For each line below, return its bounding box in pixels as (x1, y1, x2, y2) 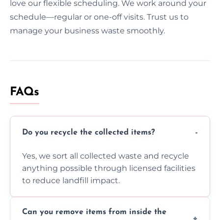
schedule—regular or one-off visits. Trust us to (10, 12, 189, 22)
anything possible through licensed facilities (22, 163, 195, 173)
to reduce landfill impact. (22, 175, 120, 185)
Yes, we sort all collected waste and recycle (22, 151, 189, 161)
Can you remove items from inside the (22, 208, 166, 216)
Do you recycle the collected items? (22, 129, 155, 137)
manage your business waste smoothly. (10, 26, 165, 35)
